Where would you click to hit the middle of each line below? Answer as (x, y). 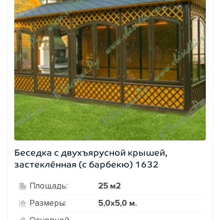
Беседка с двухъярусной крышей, (91, 152)
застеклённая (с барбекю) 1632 (86, 164)
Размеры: (48, 203)
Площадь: (49, 186)
